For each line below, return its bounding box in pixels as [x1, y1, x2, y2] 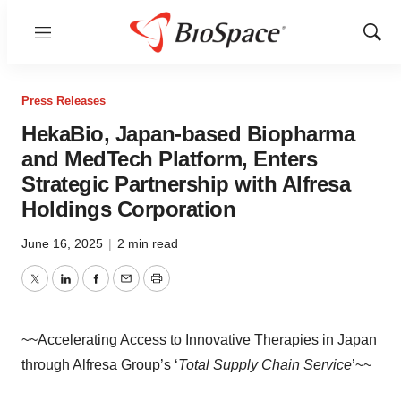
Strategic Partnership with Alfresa [21, 172, 350, 196]
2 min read [117, 236, 178, 251]
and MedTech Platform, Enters [21, 147, 317, 171]
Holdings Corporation [21, 197, 235, 221]
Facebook [94, 281, 158, 297]
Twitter [33, 281, 76, 297]
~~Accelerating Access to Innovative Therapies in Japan [21, 332, 377, 347]
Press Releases [21, 94, 106, 107]
